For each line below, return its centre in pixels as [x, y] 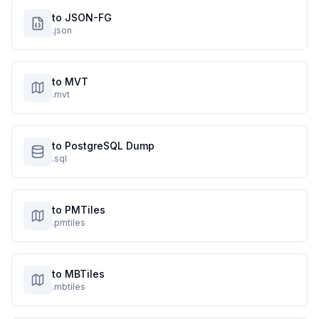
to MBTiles [78, 274]
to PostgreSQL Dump [103, 146]
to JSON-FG [82, 17]
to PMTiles [79, 210]
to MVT [70, 82]
